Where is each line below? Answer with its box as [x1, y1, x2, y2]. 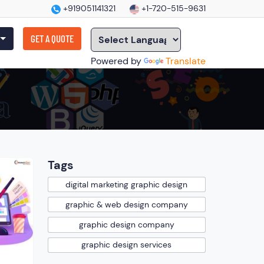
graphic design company [78, 219, 174, 230]
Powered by [91, 55, 144, 67]
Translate [166, 55, 206, 67]
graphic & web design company [65, 199, 188, 210]
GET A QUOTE [31, 32, 74, 44]
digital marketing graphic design [65, 179, 188, 190]
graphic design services [81, 239, 172, 250]
